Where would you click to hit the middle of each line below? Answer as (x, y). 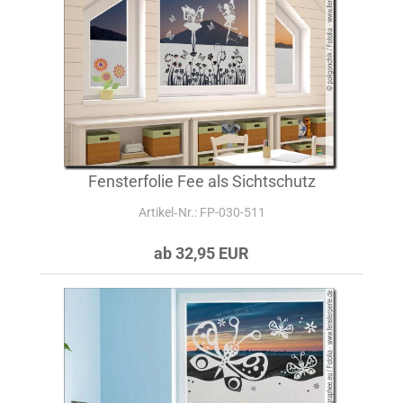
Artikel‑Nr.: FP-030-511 (201, 212)
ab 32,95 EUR (201, 253)
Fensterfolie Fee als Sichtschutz (201, 181)
